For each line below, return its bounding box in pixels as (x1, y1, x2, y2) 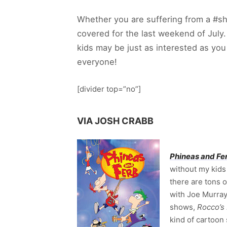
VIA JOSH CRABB (77, 115, 154, 126)
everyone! (77, 57, 117, 67)
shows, (170, 202, 197, 212)
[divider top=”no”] (77, 84, 141, 94)
